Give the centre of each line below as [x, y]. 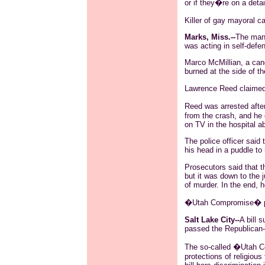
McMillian [224, 63]
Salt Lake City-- [212, 220]
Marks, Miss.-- [210, 37]
